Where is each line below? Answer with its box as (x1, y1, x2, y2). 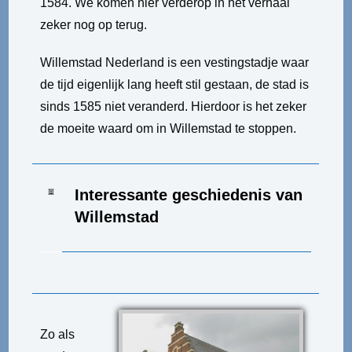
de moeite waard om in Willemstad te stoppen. (40, 122, 297, 135)
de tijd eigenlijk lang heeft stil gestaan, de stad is (40, 78, 310, 91)
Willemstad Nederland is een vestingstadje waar (40, 56, 310, 69)
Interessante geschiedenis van (75, 186, 303, 203)
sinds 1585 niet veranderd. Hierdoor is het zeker (40, 100, 307, 113)
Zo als (40, 328, 75, 341)
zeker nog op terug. (40, 18, 148, 31)
